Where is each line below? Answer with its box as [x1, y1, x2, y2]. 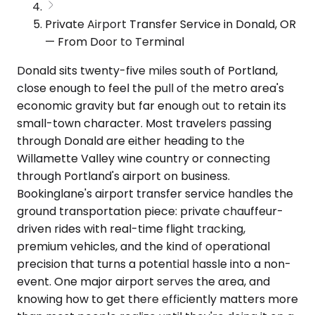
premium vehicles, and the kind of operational [17, 238, 270, 255]
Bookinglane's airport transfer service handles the [17, 185, 293, 202]
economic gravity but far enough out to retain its [17, 97, 286, 114]
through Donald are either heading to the [17, 132, 245, 149]
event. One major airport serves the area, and [17, 273, 270, 290]
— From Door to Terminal [45, 33, 184, 50]
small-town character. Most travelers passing [17, 115, 271, 131]
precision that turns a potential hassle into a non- [17, 255, 291, 272]
